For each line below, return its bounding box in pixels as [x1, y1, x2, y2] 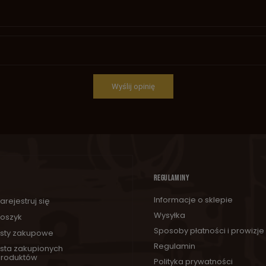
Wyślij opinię [111, 82, 155, 91]
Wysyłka [154, 210, 185, 221]
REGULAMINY [154, 173, 189, 183]
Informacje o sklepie [154, 194, 233, 206]
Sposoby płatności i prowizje [154, 225, 264, 237]
